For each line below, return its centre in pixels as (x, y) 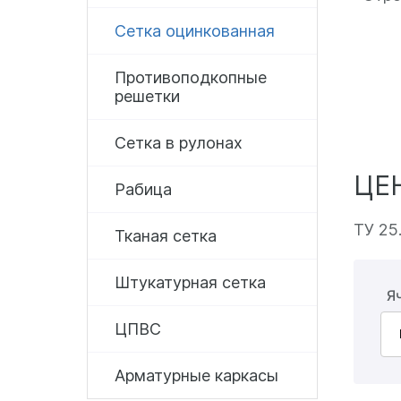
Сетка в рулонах (179, 143)
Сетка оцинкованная (195, 31)
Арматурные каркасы (196, 375)
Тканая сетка (166, 236)
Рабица (143, 189)
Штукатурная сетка (190, 282)
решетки (147, 96)
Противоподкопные (191, 77)
